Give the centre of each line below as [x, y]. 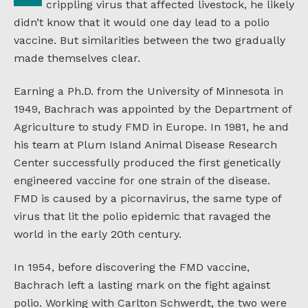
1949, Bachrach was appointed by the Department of [153, 109]
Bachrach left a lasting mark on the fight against [142, 285]
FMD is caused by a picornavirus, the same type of [147, 198]
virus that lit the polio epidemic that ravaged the [142, 216]
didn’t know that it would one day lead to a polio [142, 22]
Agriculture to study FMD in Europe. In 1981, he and [151, 126]
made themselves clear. [77, 58]
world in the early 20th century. [98, 234]
